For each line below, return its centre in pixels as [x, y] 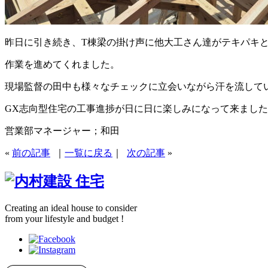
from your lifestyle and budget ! [64, 219]
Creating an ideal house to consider [71, 208]
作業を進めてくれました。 [62, 65]
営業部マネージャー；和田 [62, 131]
